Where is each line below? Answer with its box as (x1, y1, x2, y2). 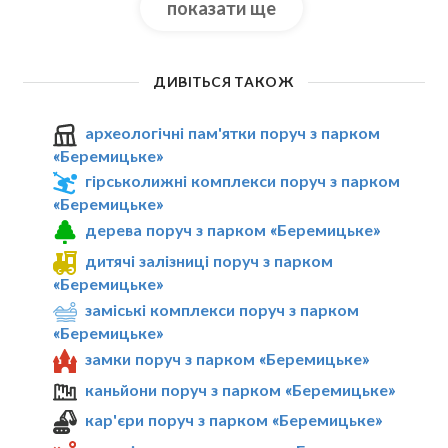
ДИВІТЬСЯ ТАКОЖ (153, 73, 294, 91)
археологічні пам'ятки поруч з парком (85, 122, 381, 142)
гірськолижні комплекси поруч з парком (85, 171, 401, 191)
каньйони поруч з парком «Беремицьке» (85, 379, 396, 399)
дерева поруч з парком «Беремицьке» (85, 220, 381, 240)
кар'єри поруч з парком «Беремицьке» (85, 410, 383, 430)
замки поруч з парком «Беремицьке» (85, 348, 370, 368)
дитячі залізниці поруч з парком (85, 251, 334, 271)
